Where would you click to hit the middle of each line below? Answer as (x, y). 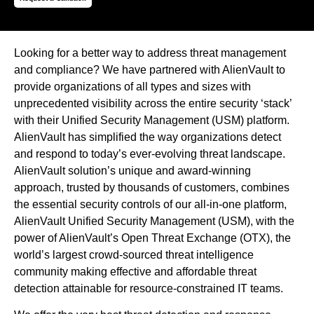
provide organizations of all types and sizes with (132, 86)
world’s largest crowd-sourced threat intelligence (134, 254)
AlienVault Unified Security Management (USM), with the (154, 221)
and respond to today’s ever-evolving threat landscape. (150, 153)
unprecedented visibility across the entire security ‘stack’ (153, 103)
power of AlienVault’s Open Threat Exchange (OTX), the (152, 238)
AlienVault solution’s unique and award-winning (132, 170)
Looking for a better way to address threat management (150, 53)
